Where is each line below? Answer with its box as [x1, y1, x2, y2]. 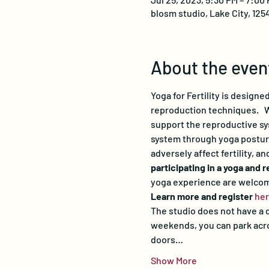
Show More [150, 255, 197, 266]
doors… [150, 234, 183, 245]
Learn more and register [150, 190, 255, 202]
